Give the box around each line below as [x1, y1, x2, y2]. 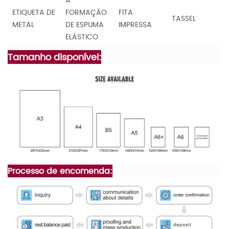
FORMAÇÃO [65, 6, 107, 18]
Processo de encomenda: [8, 164, 112, 178]
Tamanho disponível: [8, 50, 101, 65]
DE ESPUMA [65, 18, 104, 31]
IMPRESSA [119, 18, 152, 31]
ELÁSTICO [65, 31, 98, 43]
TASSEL [172, 12, 196, 25]
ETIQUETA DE [12, 6, 55, 18]
